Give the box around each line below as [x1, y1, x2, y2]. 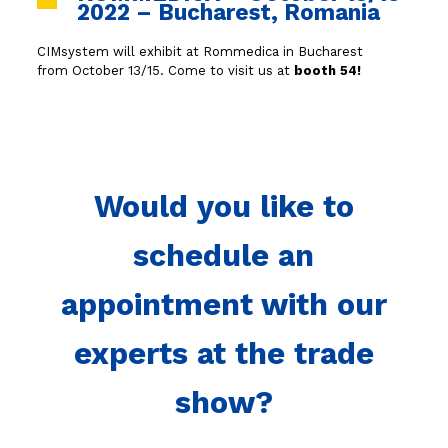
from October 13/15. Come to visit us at [36, 63, 290, 78]
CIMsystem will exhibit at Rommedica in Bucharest [36, 44, 363, 59]
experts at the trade [73, 336, 374, 371]
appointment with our [60, 287, 387, 322]
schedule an [133, 238, 315, 273]
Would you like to [93, 189, 354, 224]
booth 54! [289, 63, 361, 78]
